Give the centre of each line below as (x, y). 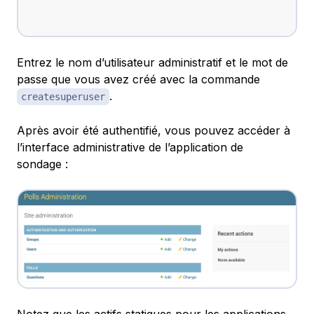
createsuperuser (63, 97)
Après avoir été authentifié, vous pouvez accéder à (153, 131)
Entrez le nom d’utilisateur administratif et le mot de (152, 63)
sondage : (42, 164)
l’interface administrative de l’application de (130, 148)
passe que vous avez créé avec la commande (138, 80)
